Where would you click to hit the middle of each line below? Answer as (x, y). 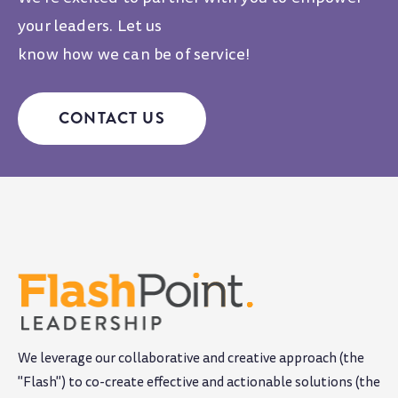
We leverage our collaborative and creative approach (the (191, 358)
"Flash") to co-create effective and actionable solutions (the (199, 382)
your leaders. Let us (90, 27)
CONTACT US (112, 118)
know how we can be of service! (134, 55)
